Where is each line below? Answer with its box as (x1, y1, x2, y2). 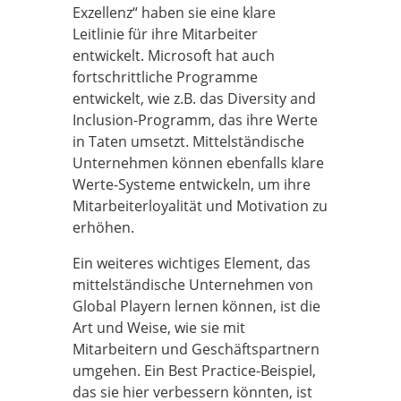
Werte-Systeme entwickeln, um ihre (72, 175, 311, 194)
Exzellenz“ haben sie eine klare (72, 3, 276, 22)
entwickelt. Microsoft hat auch (72, 46, 275, 65)
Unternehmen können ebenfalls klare (72, 153, 324, 173)
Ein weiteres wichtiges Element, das (72, 253, 311, 273)
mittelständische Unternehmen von (72, 275, 313, 294)
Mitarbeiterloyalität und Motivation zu (72, 196, 328, 216)
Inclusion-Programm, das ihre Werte (72, 110, 318, 130)
